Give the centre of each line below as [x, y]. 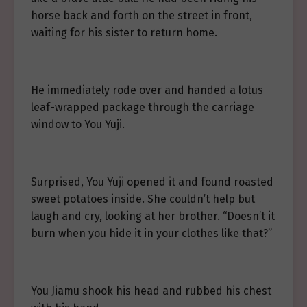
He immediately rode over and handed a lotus [147, 90]
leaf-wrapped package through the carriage [143, 108]
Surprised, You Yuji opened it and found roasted [152, 182]
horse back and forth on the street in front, [142, 16]
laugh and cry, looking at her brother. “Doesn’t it [153, 217]
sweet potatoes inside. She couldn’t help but [143, 199]
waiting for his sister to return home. [124, 33]
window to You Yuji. [78, 125]
